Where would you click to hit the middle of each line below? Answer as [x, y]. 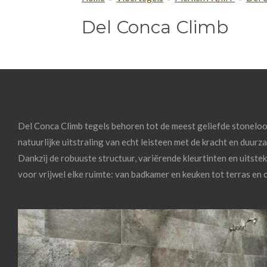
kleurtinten [206, 158]
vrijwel [53, 174]
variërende [161, 158]
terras [239, 174]
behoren [129, 125]
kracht [215, 142]
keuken [197, 174]
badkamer [151, 174]
